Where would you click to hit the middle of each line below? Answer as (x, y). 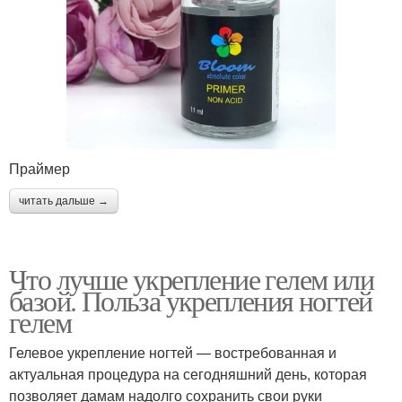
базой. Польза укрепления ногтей (191, 300)
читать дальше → (64, 201)
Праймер (39, 168)
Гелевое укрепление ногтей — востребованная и (173, 352)
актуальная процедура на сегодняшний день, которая (188, 373)
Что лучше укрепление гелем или (191, 278)
